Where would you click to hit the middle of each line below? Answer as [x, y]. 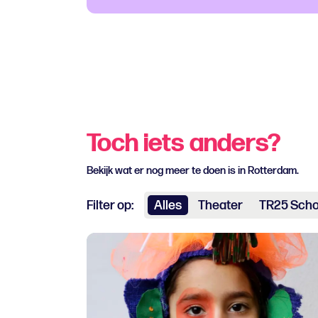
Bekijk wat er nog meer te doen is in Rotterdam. [193, 171]
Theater [220, 206]
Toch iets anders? [183, 144]
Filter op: [110, 206]
